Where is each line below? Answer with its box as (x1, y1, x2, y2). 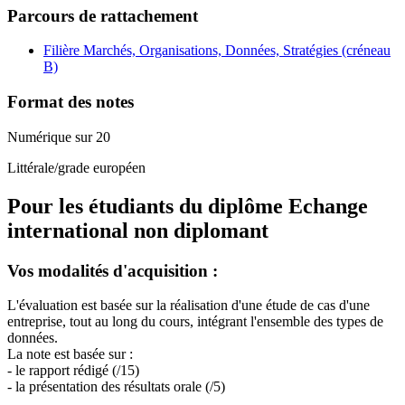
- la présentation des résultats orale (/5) (7, 379, 225, 395)
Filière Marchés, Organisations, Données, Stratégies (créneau (43, 42, 391, 59)
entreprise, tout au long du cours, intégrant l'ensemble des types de (7, 314, 383, 330)
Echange (288, 193, 368, 218)
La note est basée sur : (7, 346, 133, 363)
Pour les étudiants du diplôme (7, 193, 288, 218)
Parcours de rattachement (7, 5, 198, 25)
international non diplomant (7, 218, 268, 242)
